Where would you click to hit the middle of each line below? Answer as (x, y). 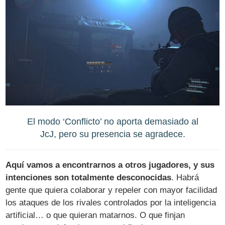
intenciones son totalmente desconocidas (89, 177)
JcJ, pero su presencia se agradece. (113, 134)
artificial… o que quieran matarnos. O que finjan (95, 215)
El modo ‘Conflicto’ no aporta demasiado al (113, 122)
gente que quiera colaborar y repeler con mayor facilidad (111, 190)
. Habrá (185, 177)
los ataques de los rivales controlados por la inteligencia (111, 202)
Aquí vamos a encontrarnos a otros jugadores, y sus (110, 165)
